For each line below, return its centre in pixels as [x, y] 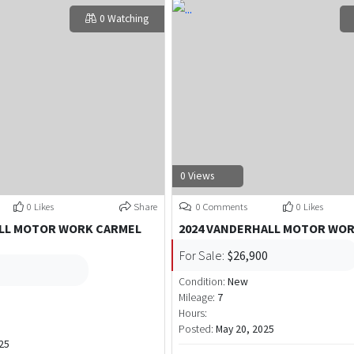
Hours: [193, 314]
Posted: [198, 330]
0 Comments [221, 207]
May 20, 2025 [245, 330]
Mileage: [197, 298]
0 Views [198, 176]
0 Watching [124, 19]
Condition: [203, 282]
